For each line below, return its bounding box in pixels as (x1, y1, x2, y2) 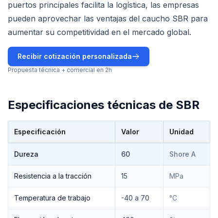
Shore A (169, 150, 196, 158)
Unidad (169, 127, 194, 136)
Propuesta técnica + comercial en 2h (8, 66, 112, 73)
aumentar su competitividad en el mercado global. (8, 27, 191, 37)
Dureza (14, 150, 38, 158)
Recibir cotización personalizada (18, 52, 132, 60)
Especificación (14, 127, 66, 136)
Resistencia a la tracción (14, 172, 91, 180)
